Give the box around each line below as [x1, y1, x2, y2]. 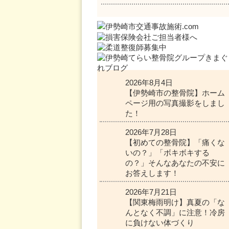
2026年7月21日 [125, 188, 177, 197]
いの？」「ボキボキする [125, 148, 210, 157]
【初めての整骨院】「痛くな [125, 138, 225, 147]
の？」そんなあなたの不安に [125, 158, 225, 168]
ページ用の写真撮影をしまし [125, 99, 225, 108]
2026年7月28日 [125, 128, 177, 137]
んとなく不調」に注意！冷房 [125, 208, 225, 217]
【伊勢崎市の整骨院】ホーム [125, 88, 225, 98]
